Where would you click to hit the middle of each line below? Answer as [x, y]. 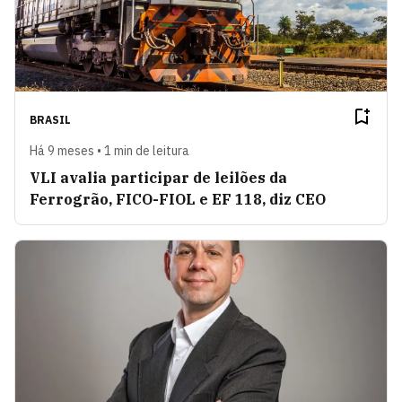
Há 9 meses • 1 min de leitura [109, 151]
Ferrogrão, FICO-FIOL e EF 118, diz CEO [178, 200]
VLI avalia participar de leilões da [158, 178]
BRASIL [50, 120]
